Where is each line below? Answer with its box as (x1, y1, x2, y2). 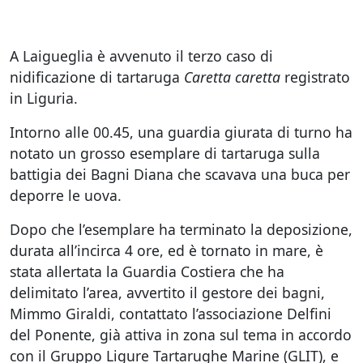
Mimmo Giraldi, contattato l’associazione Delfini (10, 304, 331, 323)
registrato (280, 67, 350, 87)
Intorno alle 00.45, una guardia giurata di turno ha (10, 122, 352, 142)
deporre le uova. (10, 186, 122, 205)
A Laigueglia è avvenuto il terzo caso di (10, 46, 273, 66)
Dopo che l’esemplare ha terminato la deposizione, (10, 220, 352, 239)
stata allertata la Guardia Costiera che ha (10, 262, 284, 281)
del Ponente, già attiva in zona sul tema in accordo (10, 325, 352, 344)
